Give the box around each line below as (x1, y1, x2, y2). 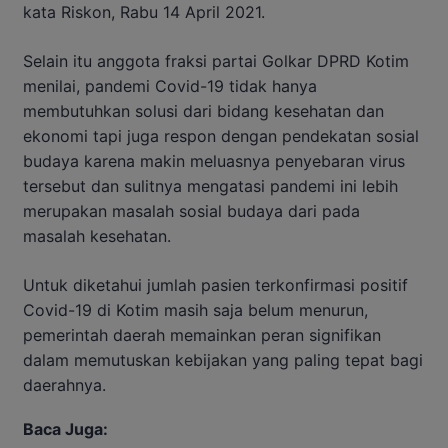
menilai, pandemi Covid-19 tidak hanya (23, 75, 317, 96)
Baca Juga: (23, 418, 108, 439)
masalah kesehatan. (23, 225, 171, 246)
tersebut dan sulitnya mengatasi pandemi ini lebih (23, 175, 398, 196)
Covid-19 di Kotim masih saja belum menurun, (23, 299, 368, 320)
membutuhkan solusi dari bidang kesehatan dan (23, 100, 384, 121)
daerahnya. (23, 374, 106, 395)
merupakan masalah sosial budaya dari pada (23, 200, 360, 221)
